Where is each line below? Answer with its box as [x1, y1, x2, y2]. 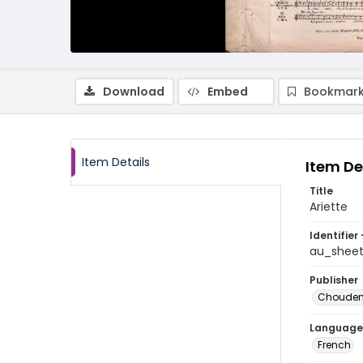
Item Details [82, 154, 150, 170]
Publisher [310, 273, 358, 287]
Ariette [310, 199, 348, 215]
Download [103, 83, 164, 100]
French [318, 338, 351, 352]
